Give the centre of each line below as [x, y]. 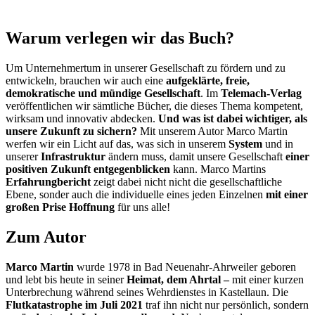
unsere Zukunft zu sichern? [71, 131]
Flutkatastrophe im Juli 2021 [74, 304]
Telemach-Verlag [261, 94]
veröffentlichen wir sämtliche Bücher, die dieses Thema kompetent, [154, 106]
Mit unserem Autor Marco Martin [212, 131]
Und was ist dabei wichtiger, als [233, 119]
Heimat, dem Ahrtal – [178, 279]
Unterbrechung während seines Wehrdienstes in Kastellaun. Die [147, 292]
